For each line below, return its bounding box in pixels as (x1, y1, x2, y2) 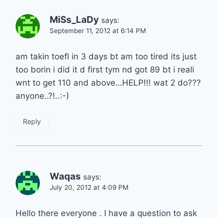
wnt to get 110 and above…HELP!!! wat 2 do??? (16, 78, 201, 88)
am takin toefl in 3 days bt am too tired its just (16, 52, 197, 62)
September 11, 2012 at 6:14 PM (50, 27, 146, 35)
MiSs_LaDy (50, 14, 99, 26)
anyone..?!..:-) (16, 91, 69, 101)
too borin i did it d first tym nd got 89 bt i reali (16, 65, 194, 75)
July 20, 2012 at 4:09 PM (50, 183, 128, 192)
